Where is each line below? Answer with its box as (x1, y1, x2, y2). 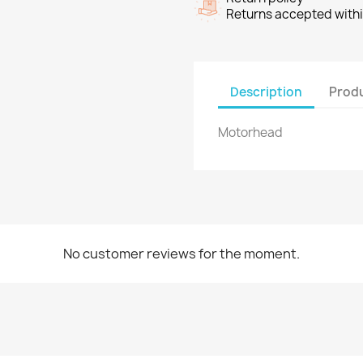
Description (230, 83, 302, 100)
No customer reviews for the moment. (63, 245, 300, 263)
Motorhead (218, 124, 283, 141)
